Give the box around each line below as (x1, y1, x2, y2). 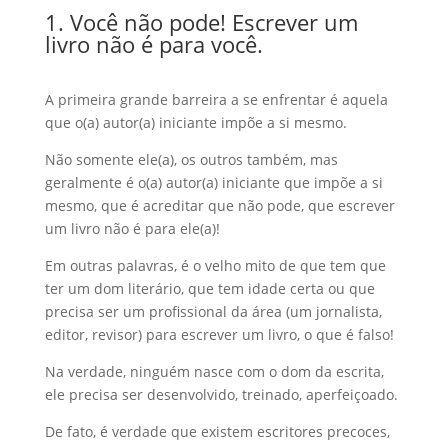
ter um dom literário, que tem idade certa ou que (44, 279, 375, 298)
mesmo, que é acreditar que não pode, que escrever (44, 196, 395, 215)
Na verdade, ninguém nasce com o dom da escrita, (44, 362, 384, 381)
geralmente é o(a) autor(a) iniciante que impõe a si (44, 173, 383, 192)
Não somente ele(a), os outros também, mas (44, 150, 338, 169)
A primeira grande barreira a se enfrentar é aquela (44, 90, 388, 109)
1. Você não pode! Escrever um (44, 7, 358, 37)
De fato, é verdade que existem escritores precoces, (44, 422, 390, 441)
